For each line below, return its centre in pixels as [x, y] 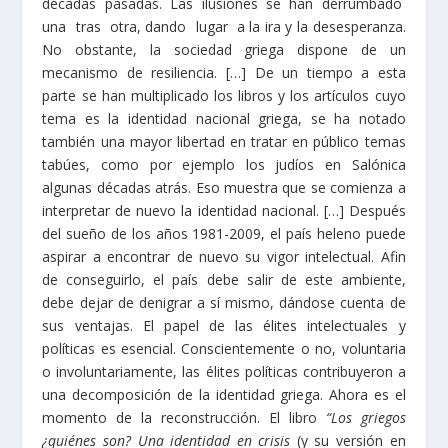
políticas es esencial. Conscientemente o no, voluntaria [224, 348]
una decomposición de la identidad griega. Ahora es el [224, 394]
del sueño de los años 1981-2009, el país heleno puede [224, 233]
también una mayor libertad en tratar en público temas [224, 141]
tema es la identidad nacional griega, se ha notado [224, 118]
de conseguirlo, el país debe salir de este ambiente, [224, 279]
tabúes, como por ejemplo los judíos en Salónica [224, 164]
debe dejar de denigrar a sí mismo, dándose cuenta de [224, 302]
